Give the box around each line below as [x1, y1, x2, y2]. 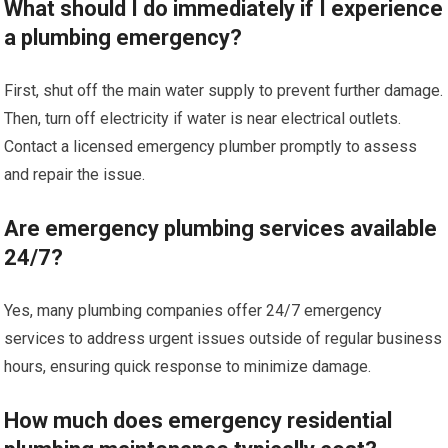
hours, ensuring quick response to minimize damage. [4, 357, 372, 376]
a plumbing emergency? [4, 25, 243, 50]
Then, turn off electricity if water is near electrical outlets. [4, 109, 402, 128]
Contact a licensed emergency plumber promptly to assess [4, 137, 418, 156]
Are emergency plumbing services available [4, 216, 438, 241]
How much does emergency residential [4, 408, 393, 433]
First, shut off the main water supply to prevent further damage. [4, 81, 444, 100]
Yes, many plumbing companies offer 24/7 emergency [4, 301, 383, 320]
